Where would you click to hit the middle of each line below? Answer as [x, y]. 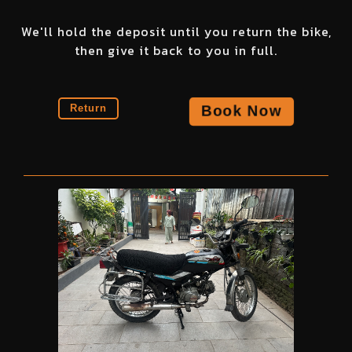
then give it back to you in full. [176, 50]
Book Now [241, 110]
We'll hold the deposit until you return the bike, [176, 31]
